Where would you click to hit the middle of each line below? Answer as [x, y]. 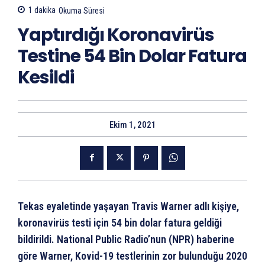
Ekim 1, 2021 [132, 125]
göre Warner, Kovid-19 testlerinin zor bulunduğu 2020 [132, 256]
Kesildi [46, 77]
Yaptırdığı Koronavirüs [116, 35]
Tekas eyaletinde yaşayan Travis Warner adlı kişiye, [128, 206]
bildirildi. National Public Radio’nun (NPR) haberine [126, 239]
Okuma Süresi [82, 10]
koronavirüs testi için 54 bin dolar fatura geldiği [120, 222]
